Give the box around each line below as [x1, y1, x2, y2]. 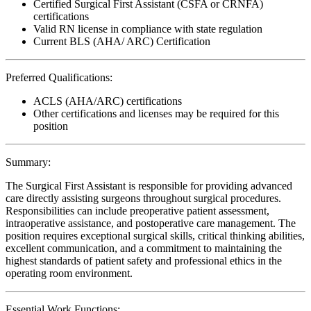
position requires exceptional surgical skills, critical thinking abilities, [6, 229, 305, 242]
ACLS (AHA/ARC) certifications [33, 94, 182, 107]
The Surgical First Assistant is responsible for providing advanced [6, 179, 292, 192]
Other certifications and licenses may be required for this [33, 107, 279, 119]
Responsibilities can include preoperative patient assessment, [6, 204, 269, 217]
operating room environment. [6, 267, 133, 279]
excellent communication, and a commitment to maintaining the [6, 242, 282, 254]
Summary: [6, 155, 51, 168]
